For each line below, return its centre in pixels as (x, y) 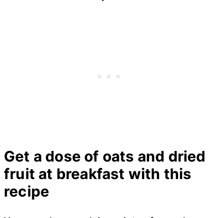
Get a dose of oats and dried (105, 156)
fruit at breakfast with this (98, 174)
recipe (27, 191)
